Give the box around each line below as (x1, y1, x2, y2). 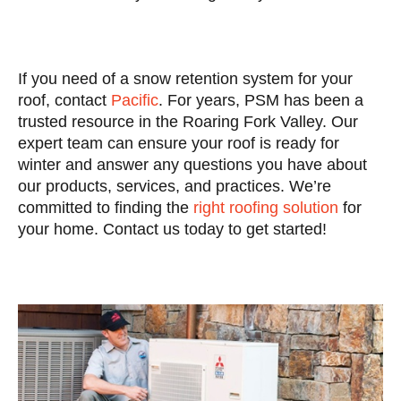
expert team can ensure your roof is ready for (18, 134, 339, 153)
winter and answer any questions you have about (18, 156, 367, 175)
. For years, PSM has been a (158, 91, 363, 110)
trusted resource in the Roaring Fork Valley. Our (18, 113, 358, 132)
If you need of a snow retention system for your (18, 70, 353, 89)
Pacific (111, 91, 158, 110)
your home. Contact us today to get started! (18, 220, 331, 239)
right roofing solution (193, 199, 338, 218)
